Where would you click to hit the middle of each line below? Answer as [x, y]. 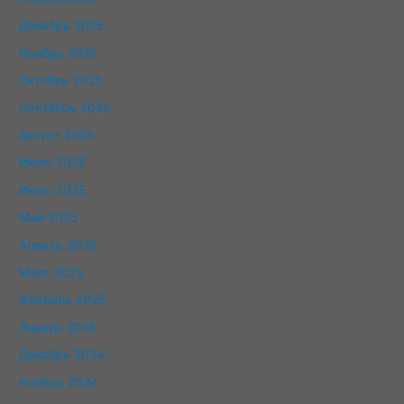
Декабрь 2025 [62, 26]
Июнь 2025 [53, 190]
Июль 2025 [53, 163]
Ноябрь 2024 [59, 382]
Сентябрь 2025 [65, 108]
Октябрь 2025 [61, 81]
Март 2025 [51, 272]
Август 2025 [57, 135]
